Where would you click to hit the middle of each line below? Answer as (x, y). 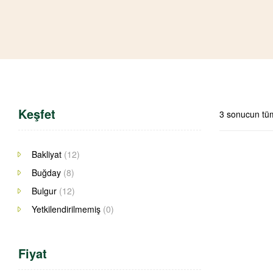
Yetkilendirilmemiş (66, 209)
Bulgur (44, 190)
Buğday (46, 172)
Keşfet (37, 113)
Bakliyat (46, 154)
